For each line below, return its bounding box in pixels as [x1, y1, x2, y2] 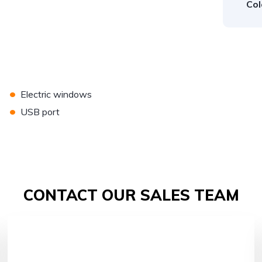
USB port [20, 106, 60, 118]
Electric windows [20, 88, 92, 101]
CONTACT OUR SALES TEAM [23, 185, 239, 205]
